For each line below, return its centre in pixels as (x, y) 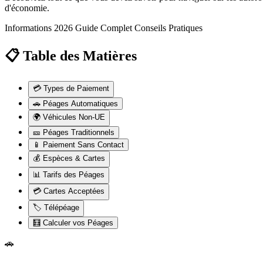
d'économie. (27, 8)
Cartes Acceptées (74, 191)
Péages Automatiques (80, 103)
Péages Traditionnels (79, 132)
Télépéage (62, 207)
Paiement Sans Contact (83, 144)
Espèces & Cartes (74, 158)
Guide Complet (104, 28)
